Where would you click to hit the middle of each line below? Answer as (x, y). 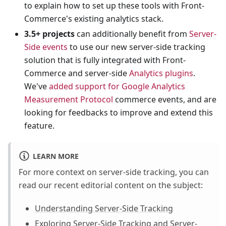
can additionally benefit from (132, 34)
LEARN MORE (55, 156)
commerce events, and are (165, 99)
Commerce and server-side (77, 73)
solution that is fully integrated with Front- (105, 60)
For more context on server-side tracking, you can (114, 172)
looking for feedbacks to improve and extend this (119, 112)
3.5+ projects (49, 34)
